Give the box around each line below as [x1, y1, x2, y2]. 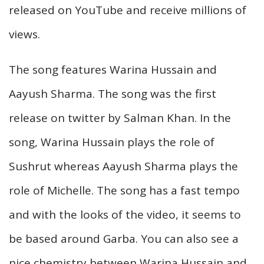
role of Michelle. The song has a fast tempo [9, 182, 240, 198]
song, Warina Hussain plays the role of [9, 134, 214, 150]
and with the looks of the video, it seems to [9, 206, 241, 222]
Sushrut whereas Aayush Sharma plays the [9, 158, 238, 174]
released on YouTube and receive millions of [9, 2, 246, 18]
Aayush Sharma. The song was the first [9, 85, 216, 101]
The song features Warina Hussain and [9, 61, 217, 77]
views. [9, 26, 40, 42]
